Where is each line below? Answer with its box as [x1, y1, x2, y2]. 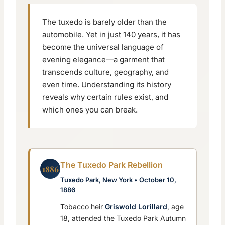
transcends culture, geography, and [42, 67, 169, 77]
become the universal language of [42, 42, 164, 52]
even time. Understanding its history [42, 80, 171, 90]
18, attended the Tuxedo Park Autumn [60, 214, 186, 223]
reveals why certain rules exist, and [42, 92, 168, 102]
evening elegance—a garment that [42, 55, 165, 65]
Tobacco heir [60, 202, 105, 211]
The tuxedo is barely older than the [42, 17, 167, 27]
